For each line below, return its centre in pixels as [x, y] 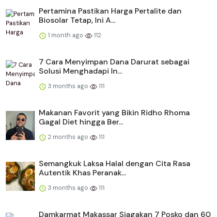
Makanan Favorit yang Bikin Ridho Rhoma [114, 112]
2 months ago [68, 137]
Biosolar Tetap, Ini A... [77, 20]
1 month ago [66, 35]
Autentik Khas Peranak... [82, 172]
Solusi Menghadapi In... [80, 71]
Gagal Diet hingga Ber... [81, 122]
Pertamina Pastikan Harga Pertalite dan [110, 11]
